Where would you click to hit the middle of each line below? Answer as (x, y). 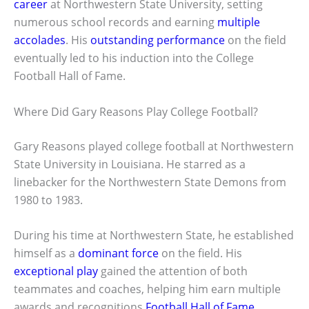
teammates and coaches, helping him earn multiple (147, 289)
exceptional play (56, 271)
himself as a (46, 253)
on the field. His (200, 253)
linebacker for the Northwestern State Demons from (150, 182)
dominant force (118, 253)
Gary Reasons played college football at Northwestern (154, 146)
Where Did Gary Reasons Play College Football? (136, 111)
